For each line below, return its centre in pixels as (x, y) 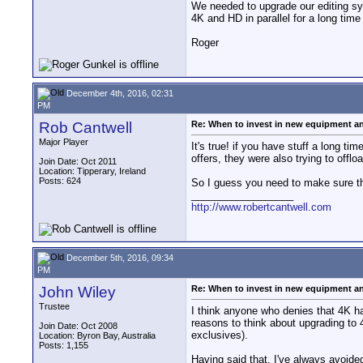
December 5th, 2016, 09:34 (119, 257)
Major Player (64, 142)
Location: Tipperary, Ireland (92, 171)
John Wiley (77, 292)
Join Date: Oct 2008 (78, 326)
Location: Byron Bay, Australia (97, 335)
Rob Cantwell (85, 128)
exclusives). (220, 335)
